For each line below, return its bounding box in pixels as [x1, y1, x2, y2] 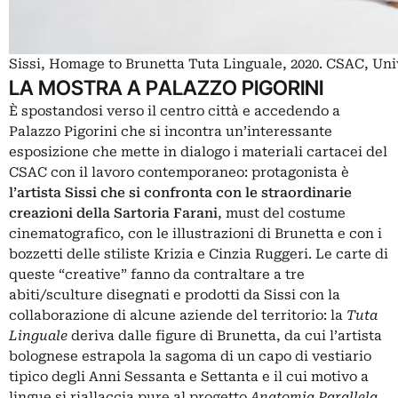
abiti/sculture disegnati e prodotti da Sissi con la [9, 287, 340, 304]
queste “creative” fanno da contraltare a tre [9, 267, 305, 283]
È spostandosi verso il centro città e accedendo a [9, 103, 340, 120]
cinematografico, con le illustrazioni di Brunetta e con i [9, 226, 382, 243]
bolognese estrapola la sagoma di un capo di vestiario [9, 348, 371, 365]
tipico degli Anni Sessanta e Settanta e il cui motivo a [9, 369, 369, 386]
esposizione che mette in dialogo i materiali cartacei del [9, 144, 387, 161]
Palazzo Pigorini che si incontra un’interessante [9, 123, 332, 140]
